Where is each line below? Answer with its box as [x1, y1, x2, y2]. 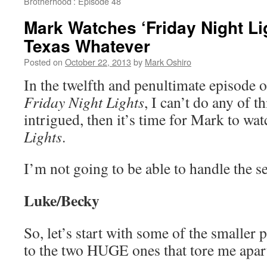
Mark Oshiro [145, 55, 191, 68]
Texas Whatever [24, 33, 150, 58]
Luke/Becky [24, 189, 100, 212]
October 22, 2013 [65, 55, 131, 68]
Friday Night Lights [24, 92, 144, 112]
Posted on [24, 55, 63, 68]
